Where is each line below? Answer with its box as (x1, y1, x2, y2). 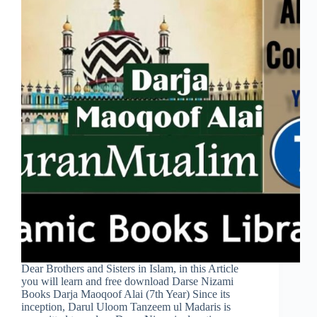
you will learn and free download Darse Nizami (21, 275, 234, 288)
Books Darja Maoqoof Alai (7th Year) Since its (21, 288, 230, 301)
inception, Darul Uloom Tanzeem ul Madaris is (21, 301, 231, 313)
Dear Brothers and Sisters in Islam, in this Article (21, 263, 238, 275)
